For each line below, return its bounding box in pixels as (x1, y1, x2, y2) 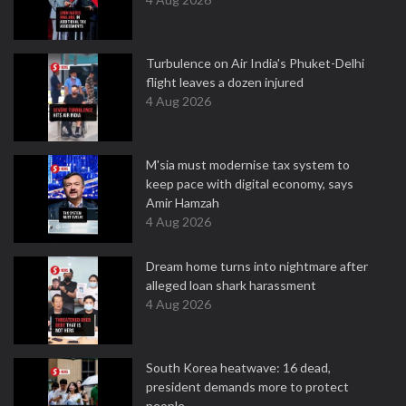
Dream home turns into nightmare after (146, 258, 368, 274)
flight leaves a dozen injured (146, 74, 304, 90)
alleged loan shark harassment (146, 277, 316, 293)
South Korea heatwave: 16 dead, (146, 360, 331, 375)
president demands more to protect (146, 379, 349, 394)
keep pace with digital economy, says (146, 176, 353, 191)
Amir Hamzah (146, 195, 219, 210)
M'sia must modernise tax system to (146, 157, 350, 172)
